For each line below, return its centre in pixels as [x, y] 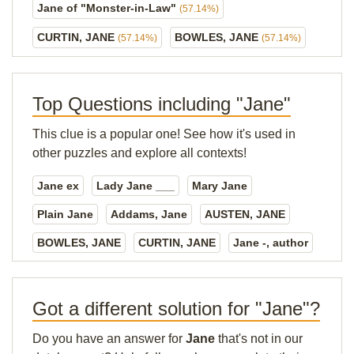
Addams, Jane [149, 214]
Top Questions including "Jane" [162, 104]
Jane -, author [271, 243]
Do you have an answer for [109, 339]
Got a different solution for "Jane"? [176, 309]
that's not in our [259, 339]
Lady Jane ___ [136, 186]
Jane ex [58, 186]
